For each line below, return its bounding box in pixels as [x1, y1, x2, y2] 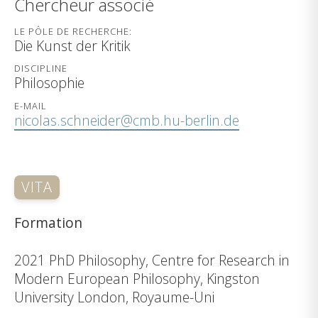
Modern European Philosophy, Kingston [14, 268, 260, 288]
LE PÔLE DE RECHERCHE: [14, 25, 133, 38]
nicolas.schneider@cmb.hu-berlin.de [14, 110, 239, 130]
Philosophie [14, 73, 84, 93]
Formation [14, 212, 82, 232]
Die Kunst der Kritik [14, 36, 131, 56]
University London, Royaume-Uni [14, 287, 214, 307]
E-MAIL [14, 99, 48, 112]
